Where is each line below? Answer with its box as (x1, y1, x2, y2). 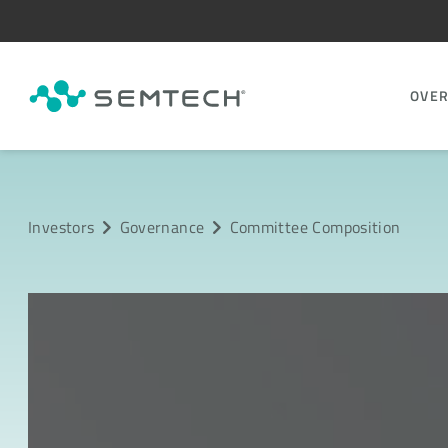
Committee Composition (229, 214, 401, 239)
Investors (28, 214, 95, 239)
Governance (119, 214, 205, 239)
